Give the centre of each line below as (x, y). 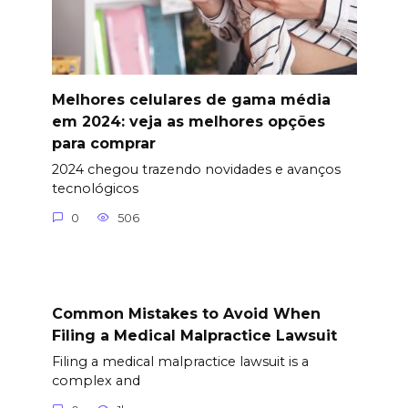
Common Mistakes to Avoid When (186, 313)
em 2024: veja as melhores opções (188, 121)
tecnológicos (95, 189)
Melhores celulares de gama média (191, 99)
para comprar (103, 143)
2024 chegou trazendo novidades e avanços (196, 170)
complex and (96, 381)
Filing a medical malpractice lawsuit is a (180, 362)
